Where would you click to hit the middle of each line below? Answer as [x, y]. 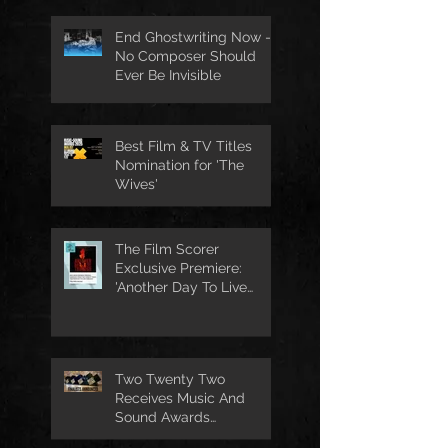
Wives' [136, 183]
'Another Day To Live [181, 286]
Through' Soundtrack [183, 305]
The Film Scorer [167, 248]
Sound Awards [162, 416]
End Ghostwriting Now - [193, 36]
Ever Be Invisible [168, 74]
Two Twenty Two [170, 378]
